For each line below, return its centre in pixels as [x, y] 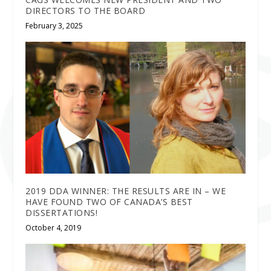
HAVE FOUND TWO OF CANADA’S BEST [109, 201]
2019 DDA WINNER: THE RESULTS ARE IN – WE [126, 191]
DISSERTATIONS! [62, 212]
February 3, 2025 [54, 25]
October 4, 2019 [54, 227]
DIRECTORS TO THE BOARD [86, 10]
